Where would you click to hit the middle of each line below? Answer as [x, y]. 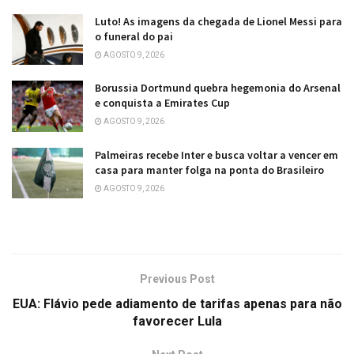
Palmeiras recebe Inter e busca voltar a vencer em [217, 154]
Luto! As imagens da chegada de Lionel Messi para [218, 21]
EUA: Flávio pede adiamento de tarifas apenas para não [177, 303]
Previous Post [177, 279]
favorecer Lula [177, 321]
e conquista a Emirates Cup [162, 103]
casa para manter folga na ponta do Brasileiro [209, 169]
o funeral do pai [134, 36]
